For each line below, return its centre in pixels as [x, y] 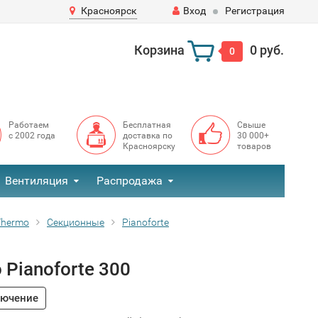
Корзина [159, 50]
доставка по [147, 136]
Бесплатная [147, 125]
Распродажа [130, 181]
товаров [254, 146]
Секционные [76, 222]
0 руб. [267, 50]
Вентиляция [37, 181]
